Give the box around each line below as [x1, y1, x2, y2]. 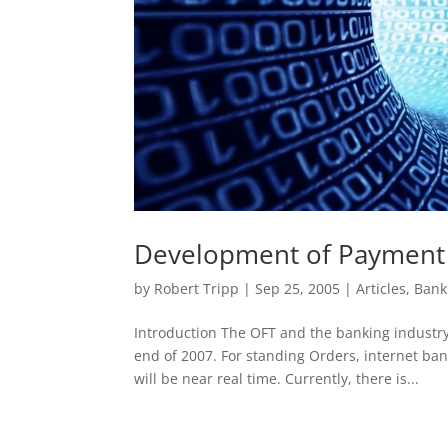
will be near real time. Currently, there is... [134, 368, 420, 388]
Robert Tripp [154, 278, 240, 298]
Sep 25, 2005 [255, 278, 341, 298]
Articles [356, 278, 407, 298]
